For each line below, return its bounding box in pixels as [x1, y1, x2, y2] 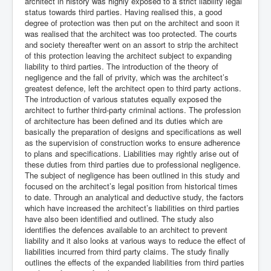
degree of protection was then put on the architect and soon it [25, 17, 240, 28]
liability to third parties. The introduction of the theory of [25, 60, 218, 72]
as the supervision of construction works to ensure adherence [25, 137, 240, 148]
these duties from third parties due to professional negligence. [25, 158, 241, 170]
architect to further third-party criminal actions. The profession [25, 104, 241, 116]
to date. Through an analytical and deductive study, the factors [25, 191, 244, 203]
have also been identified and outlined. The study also [25, 213, 214, 224]
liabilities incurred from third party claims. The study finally [25, 246, 229, 257]
